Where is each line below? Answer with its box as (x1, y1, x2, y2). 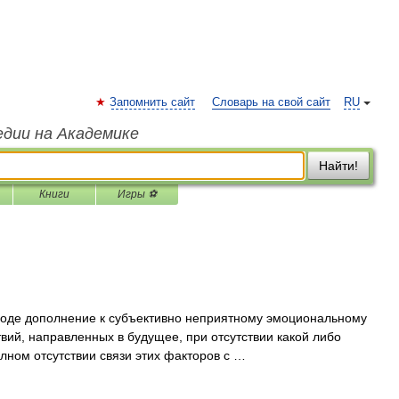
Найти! (319, 159, 358, 173)
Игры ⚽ (118, 188, 157, 200)
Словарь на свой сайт (212, 96, 330, 109)
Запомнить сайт (110, 96, 195, 109)
